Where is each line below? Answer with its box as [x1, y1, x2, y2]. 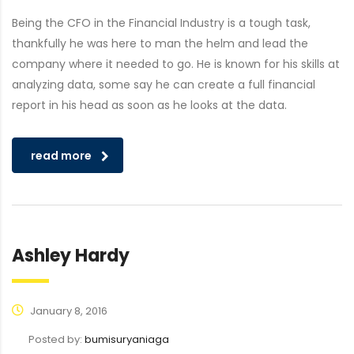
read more [31, 148, 92, 164]
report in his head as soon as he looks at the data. [12, 97, 287, 113]
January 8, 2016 [28, 303, 107, 318]
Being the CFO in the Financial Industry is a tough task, [12, 15, 311, 31]
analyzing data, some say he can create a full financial [12, 77, 315, 92]
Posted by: [28, 332, 85, 347]
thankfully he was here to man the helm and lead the [12, 36, 308, 51]
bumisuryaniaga [85, 332, 169, 347]
